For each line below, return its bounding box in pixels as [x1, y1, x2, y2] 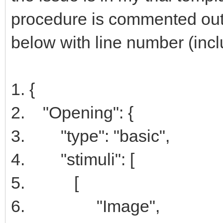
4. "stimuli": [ [11, 149, 134, 169]
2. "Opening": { [11, 103, 133, 122]
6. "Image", [11, 196, 160, 216]
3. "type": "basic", [11, 126, 170, 145]
